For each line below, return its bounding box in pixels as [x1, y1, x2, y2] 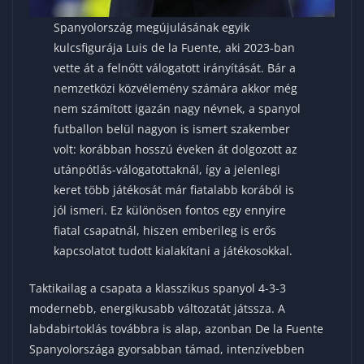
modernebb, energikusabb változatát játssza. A [29, 300, 285, 316]
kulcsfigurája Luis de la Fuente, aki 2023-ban [54, 39, 296, 55]
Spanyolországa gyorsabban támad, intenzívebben [29, 340, 305, 357]
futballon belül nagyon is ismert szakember [54, 120, 291, 136]
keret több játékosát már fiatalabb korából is [54, 181, 295, 197]
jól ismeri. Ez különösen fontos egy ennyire [54, 201, 287, 218]
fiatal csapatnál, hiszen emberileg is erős [54, 222, 277, 238]
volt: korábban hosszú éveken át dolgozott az [54, 141, 298, 157]
